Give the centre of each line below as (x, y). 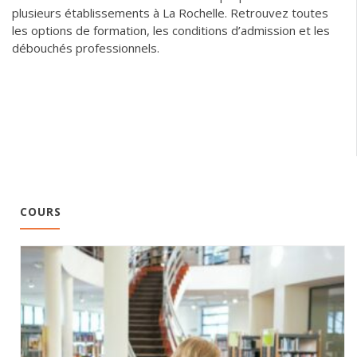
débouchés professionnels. (86, 47)
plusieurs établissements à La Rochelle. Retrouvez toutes (170, 12)
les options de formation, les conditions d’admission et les (171, 30)
